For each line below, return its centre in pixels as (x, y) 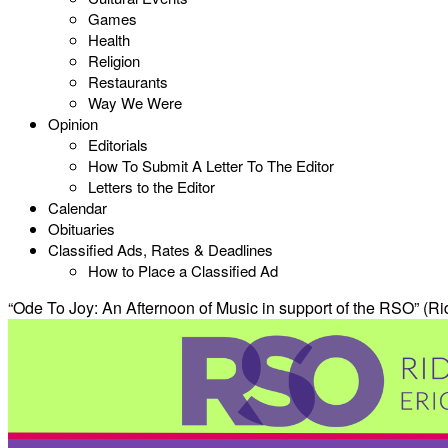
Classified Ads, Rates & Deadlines (160, 249)
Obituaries (81, 228)
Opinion (73, 123)
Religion (114, 60)
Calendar (77, 207)
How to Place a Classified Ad (183, 270)
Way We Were (135, 102)
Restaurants (128, 81)
